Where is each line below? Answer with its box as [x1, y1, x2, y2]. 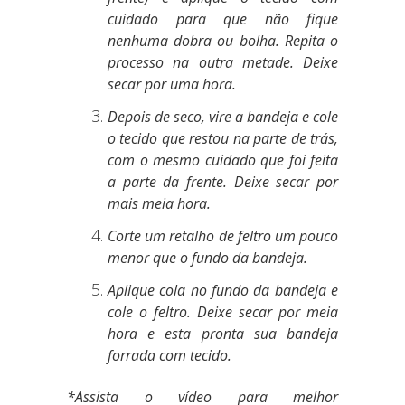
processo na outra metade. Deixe [108, 52, 338, 72]
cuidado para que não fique [108, 9, 338, 29]
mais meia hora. [108, 193, 211, 213]
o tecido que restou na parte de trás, [108, 128, 338, 148]
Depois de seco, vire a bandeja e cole [108, 107, 338, 127]
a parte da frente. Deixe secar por [108, 172, 338, 192]
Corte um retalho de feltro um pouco [108, 226, 338, 246]
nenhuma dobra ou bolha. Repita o [108, 31, 338, 51]
